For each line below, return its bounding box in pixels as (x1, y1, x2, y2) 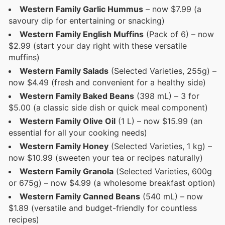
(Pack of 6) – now (144, 29, 214, 39)
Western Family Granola (20, 166, 114, 176)
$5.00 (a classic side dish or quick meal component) (9, 102, 208, 113)
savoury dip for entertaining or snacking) (9, 15, 165, 26)
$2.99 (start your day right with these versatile (9, 40, 187, 51)
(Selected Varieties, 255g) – (108, 65, 216, 76)
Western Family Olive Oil (20, 116, 116, 126)
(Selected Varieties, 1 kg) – (108, 141, 212, 151)
